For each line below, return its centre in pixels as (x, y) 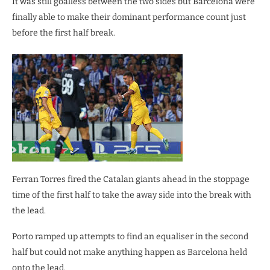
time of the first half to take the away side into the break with (132, 195)
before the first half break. (64, 33)
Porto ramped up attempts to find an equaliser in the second (130, 237)
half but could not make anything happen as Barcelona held (130, 253)
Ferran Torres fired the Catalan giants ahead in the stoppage (131, 180)
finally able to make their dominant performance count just (129, 17)
